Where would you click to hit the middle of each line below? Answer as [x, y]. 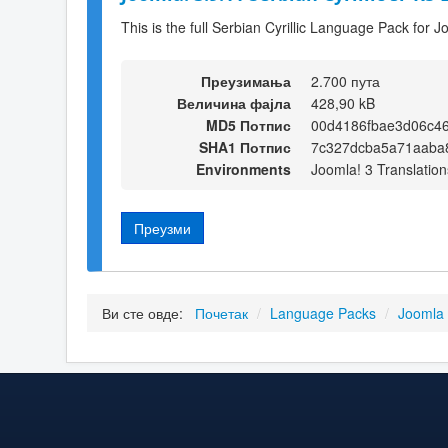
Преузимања [246, 80]
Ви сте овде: [146, 313]
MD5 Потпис [248, 124]
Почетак [221, 313]
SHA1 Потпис [245, 146]
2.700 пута [345, 80]
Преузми [162, 227]
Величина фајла [234, 102]
